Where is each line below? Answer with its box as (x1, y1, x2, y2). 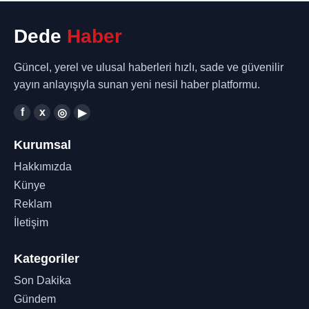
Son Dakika (14, 275, 71, 286)
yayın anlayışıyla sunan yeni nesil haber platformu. (14, 79, 260, 90)
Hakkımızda (14, 161, 72, 172)
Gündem (14, 293, 56, 305)
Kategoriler (14, 252, 79, 266)
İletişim (14, 217, 48, 228)
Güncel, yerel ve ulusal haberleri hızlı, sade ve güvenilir (14, 61, 283, 73)
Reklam (14, 198, 52, 210)
